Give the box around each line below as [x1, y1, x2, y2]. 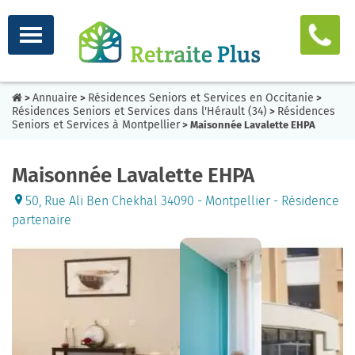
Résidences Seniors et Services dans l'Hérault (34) [12, 105, 267, 118]
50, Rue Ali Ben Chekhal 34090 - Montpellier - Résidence [25, 193, 339, 208]
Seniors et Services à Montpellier [12, 118, 180, 132]
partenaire [12, 212, 71, 227]
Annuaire [32, 91, 78, 105]
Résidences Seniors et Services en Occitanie [88, 91, 314, 105]
